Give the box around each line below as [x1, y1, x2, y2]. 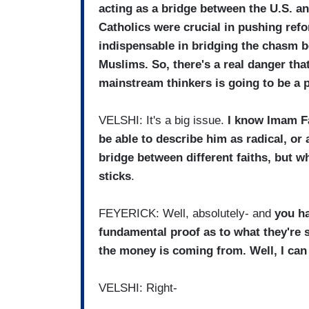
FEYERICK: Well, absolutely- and [99, 207, 275, 221]
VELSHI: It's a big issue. [99, 114, 228, 128]
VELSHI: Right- [99, 281, 177, 295]
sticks [99, 170, 131, 183]
